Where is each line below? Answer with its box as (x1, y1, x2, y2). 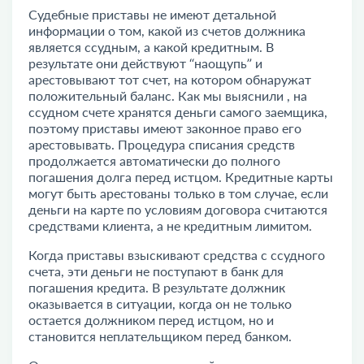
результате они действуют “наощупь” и (28, 55, 262, 71)
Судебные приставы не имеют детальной (28, 6, 276, 22)
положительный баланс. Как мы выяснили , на (28, 88, 307, 103)
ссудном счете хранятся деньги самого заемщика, (28, 104, 327, 119)
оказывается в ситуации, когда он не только (28, 296, 292, 311)
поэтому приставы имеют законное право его (28, 120, 301, 136)
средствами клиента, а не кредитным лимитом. (28, 218, 312, 233)
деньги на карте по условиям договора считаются (28, 201, 327, 217)
